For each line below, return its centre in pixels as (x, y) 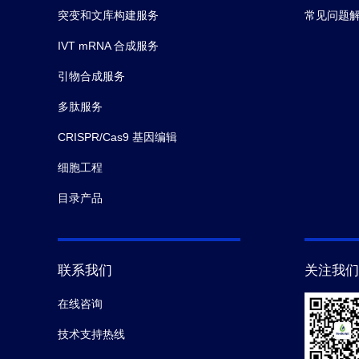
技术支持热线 (91, 334)
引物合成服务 (91, 76)
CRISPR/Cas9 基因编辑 (117, 137)
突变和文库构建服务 (108, 15)
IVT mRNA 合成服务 (108, 46)
